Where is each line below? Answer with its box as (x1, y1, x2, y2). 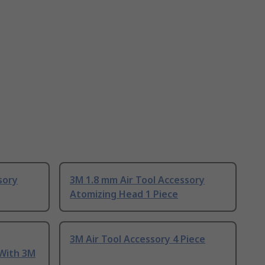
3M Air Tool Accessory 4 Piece (70, 232, 205, 246)
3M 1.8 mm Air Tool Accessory (70, 173, 205, 187)
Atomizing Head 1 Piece (70, 188, 178, 201)
